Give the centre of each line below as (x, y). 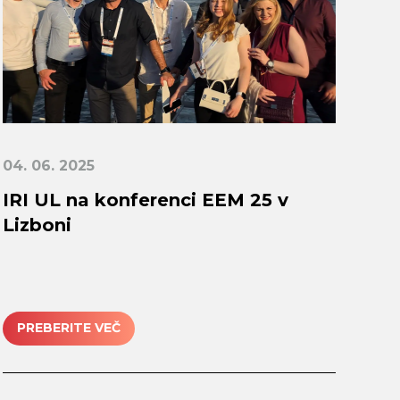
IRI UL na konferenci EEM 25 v (145, 200)
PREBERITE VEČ (68, 328)
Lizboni (37, 225)
